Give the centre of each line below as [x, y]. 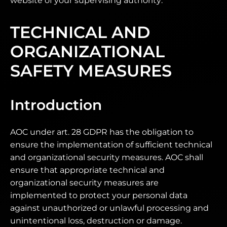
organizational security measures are [84, 183]
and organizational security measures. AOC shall [107, 157]
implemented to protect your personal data [99, 195]
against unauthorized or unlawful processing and [109, 208]
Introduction [56, 105]
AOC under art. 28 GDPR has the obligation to [102, 132]
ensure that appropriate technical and [87, 170]
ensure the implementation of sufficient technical [111, 145]
